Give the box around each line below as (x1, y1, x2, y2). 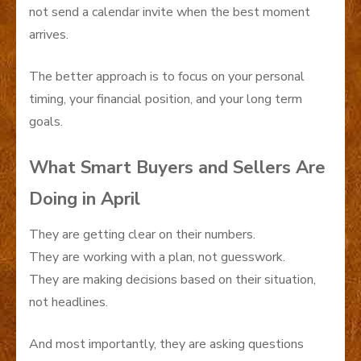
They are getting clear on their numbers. (29, 225, 255, 243)
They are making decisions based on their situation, (29, 270, 316, 288)
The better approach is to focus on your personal (29, 67, 305, 85)
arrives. (29, 25, 68, 44)
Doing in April (29, 186, 140, 211)
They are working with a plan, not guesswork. (29, 247, 285, 266)
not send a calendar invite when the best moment (29, 2, 310, 21)
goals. (29, 112, 63, 131)
